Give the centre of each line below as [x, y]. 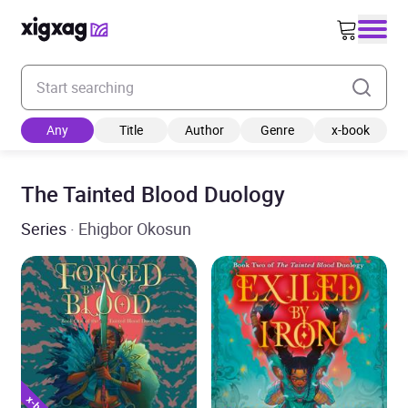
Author [204, 130]
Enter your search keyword [104, 75]
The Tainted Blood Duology [153, 194]
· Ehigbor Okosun [131, 229]
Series [46, 229]
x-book [350, 130]
